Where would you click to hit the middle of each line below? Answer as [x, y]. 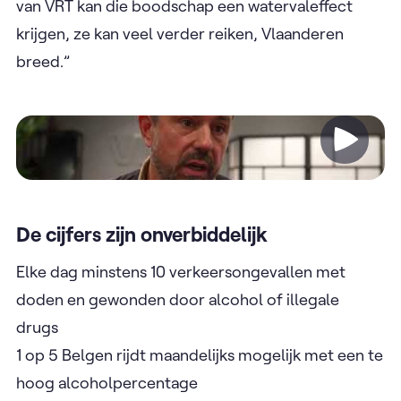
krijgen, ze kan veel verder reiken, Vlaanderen [180, 33]
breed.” [45, 61]
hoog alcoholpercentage [107, 382]
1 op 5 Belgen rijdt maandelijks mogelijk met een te [200, 354]
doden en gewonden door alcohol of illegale [178, 299]
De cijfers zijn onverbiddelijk [144, 234]
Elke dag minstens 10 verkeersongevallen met [181, 271]
